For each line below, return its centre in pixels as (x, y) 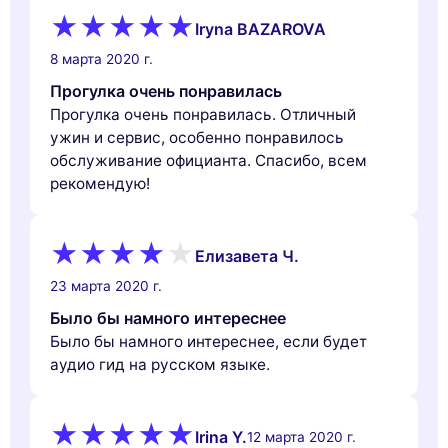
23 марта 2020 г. (106, 286)
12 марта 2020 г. (301, 436)
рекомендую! (100, 184)
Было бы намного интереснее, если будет (208, 342)
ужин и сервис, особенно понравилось (197, 138)
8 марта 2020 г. (101, 59)
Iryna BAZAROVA (260, 28)
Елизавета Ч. (247, 255)
